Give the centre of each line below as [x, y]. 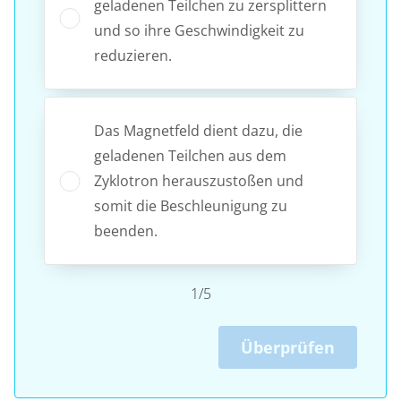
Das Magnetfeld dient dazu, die [198, 130]
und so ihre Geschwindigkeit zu [199, 30]
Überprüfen [288, 347]
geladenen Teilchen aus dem [190, 155]
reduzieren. [133, 55]
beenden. [126, 230]
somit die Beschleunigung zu [191, 205]
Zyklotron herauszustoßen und [199, 180]
